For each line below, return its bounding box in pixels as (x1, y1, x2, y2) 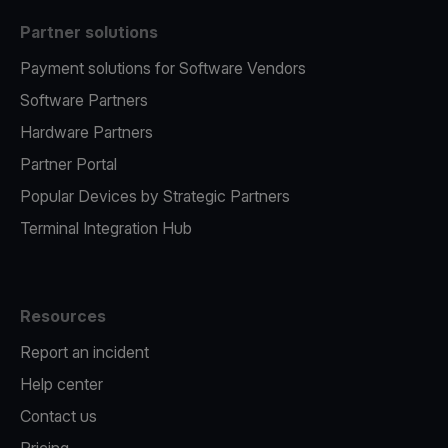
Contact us (20, 406, 97, 426)
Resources (20, 306, 106, 326)
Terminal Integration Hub (20, 218, 192, 238)
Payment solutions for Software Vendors (20, 58, 306, 78)
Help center (20, 374, 103, 394)
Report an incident (20, 342, 149, 362)
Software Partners (20, 90, 148, 110)
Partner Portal (20, 154, 117, 174)
